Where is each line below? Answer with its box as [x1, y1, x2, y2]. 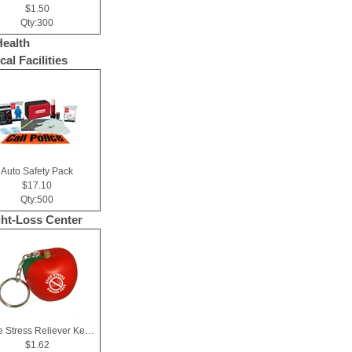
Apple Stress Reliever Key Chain [85, 325, 94, 336]
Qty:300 [20, 17, 53, 28]
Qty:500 [20, 194, 53, 205]
